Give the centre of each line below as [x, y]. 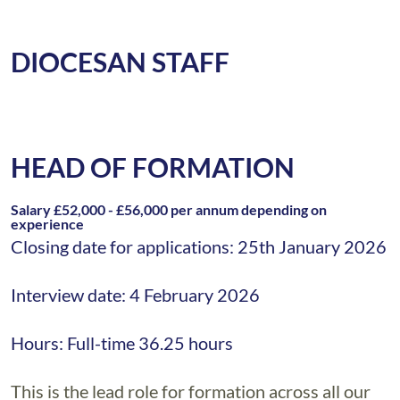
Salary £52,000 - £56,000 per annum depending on [169, 209]
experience [47, 224]
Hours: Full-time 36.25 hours [122, 343]
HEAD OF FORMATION [153, 167]
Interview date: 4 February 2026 [135, 295]
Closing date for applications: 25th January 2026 [199, 246]
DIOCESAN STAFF [120, 62]
